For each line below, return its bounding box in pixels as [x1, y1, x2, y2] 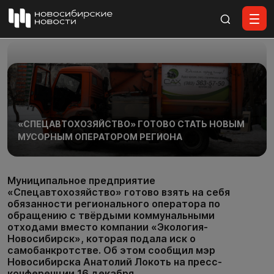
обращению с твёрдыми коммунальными [7, 209, 215, 222]
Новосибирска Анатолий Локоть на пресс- [7, 256, 222, 268]
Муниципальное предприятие [7, 174, 155, 187]
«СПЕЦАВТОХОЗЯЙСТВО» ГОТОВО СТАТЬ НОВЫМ [17, 119, 245, 130]
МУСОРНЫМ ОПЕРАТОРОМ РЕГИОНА [17, 131, 182, 143]
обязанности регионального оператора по [7, 198, 220, 210]
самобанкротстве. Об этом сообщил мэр [7, 244, 215, 257]
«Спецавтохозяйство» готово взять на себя [7, 186, 230, 199]
